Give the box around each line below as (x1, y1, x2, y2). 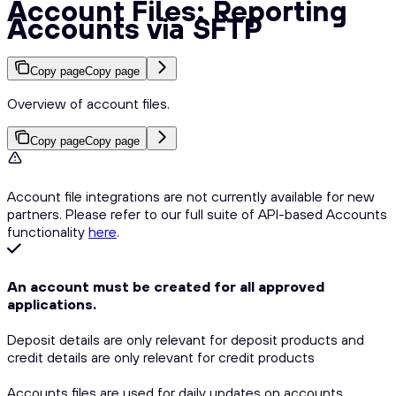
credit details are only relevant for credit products (7, 347, 315, 366)
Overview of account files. (7, 94, 170, 112)
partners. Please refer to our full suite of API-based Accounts (7, 204, 387, 223)
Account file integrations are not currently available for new (7, 187, 375, 205)
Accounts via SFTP (7, 11, 263, 47)
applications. (7, 294, 96, 313)
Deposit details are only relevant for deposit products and (7, 330, 364, 348)
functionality (7, 222, 88, 240)
